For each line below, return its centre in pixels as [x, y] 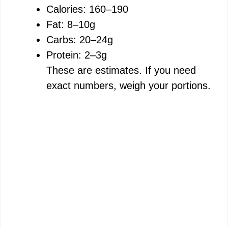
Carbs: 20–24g [80, 39]
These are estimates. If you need [121, 70]
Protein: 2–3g [77, 55]
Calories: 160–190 [87, 9]
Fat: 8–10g [71, 24]
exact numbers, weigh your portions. [129, 85]
